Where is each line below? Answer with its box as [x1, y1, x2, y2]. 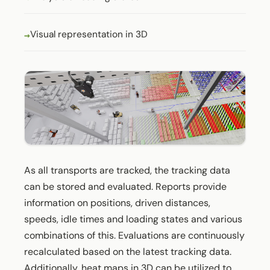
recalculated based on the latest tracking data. [24, 245, 231, 258]
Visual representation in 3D [30, 28, 148, 40]
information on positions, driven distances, [24, 196, 210, 209]
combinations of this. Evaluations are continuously [24, 228, 245, 242]
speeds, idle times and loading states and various [24, 212, 242, 225]
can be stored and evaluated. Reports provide [24, 180, 227, 193]
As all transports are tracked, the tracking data [24, 163, 230, 177]
